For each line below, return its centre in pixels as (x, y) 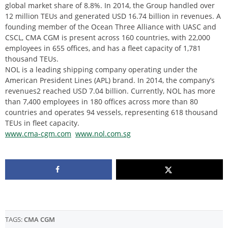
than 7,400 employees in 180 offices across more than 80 (102, 102)
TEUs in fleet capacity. (42, 123)
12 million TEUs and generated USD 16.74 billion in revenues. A (113, 16)
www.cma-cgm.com (38, 134)
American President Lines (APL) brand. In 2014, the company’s (110, 80)
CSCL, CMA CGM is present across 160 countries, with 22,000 (108, 38)
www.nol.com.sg (103, 134)
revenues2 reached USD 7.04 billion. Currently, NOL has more (110, 91)
